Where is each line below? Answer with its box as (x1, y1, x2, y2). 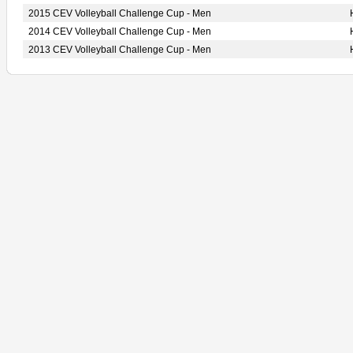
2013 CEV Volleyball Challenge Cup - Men (28, 44, 211, 55)
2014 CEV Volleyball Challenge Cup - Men (28, 26, 211, 37)
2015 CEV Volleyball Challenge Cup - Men (28, 8, 211, 19)
